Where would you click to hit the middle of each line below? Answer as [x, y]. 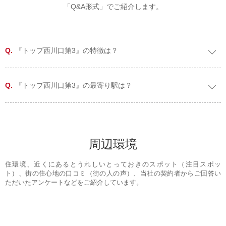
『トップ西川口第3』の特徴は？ [67, 51]
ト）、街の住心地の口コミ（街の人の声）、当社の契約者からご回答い [113, 174]
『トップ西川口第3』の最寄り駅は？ [74, 86]
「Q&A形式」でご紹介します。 [113, 7]
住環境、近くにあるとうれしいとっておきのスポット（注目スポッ [113, 164]
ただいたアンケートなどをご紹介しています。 [74, 183]
